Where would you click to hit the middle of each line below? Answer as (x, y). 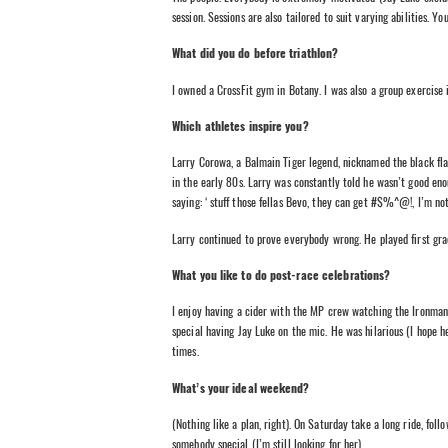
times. (185, 351)
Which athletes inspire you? (240, 126)
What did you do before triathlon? (255, 53)
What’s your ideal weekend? (242, 387)
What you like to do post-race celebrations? (283, 275)
